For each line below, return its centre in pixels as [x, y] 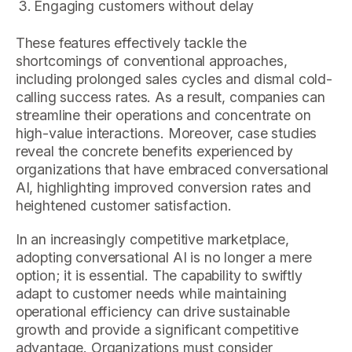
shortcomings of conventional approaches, [151, 61]
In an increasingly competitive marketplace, [152, 239]
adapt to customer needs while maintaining [151, 293]
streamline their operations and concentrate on [163, 115]
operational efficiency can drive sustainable [152, 311]
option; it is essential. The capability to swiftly [159, 275]
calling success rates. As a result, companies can [170, 97]
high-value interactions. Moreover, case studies [166, 134]
